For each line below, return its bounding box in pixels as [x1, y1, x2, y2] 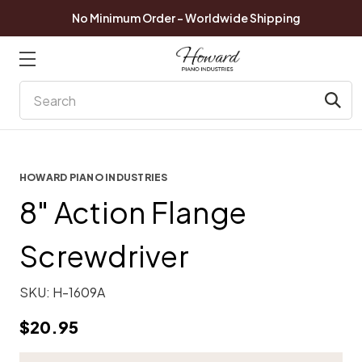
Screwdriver [19, 238, 189, 274]
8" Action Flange [19, 194, 246, 230]
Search [19, 82, 62, 99]
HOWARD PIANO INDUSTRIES [19, 171, 168, 183]
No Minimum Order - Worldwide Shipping [71, 11, 301, 25]
